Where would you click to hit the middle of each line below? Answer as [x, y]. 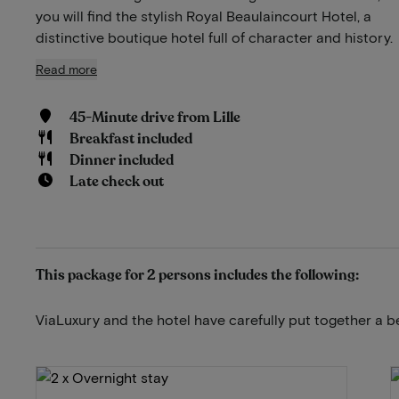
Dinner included [121, 160]
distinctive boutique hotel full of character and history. [214, 37]
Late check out [116, 181]
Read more [66, 69]
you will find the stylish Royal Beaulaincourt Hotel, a [204, 15]
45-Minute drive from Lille [155, 117]
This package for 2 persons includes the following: [197, 275]
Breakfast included [130, 138]
